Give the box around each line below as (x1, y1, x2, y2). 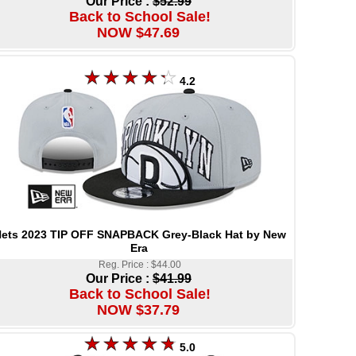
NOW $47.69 (96, 24, 180, 41)
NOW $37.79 (96, 301, 180, 318)
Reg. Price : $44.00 (98, 258, 181, 270)
